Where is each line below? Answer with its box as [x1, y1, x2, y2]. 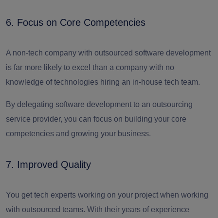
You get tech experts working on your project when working [6, 190, 208, 199]
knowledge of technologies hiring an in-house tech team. [6, 77, 200, 86]
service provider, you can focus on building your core [6, 114, 186, 123]
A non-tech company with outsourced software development [6, 48, 211, 57]
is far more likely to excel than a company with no [6, 63, 174, 72]
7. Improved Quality [6, 159, 91, 170]
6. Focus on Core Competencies [6, 17, 145, 28]
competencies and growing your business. [6, 129, 151, 138]
